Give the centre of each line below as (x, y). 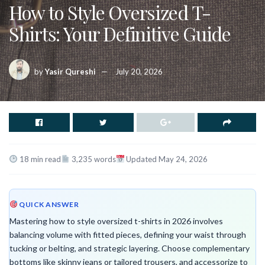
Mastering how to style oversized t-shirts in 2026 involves (116, 221)
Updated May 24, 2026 (166, 159)
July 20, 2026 (139, 72)
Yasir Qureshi (70, 72)
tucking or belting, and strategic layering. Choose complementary (130, 248)
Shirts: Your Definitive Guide (120, 33)
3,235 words (93, 159)
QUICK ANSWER (48, 204)
